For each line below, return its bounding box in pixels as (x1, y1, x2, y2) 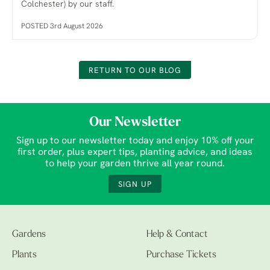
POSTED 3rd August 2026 (21, 23, 103, 31)
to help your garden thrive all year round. (45, 159, 225, 169)
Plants (12, 250, 37, 260)
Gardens (12, 230, 46, 240)
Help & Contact (146, 230, 208, 240)
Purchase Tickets (146, 250, 216, 260)
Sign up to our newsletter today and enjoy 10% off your (16, 136, 254, 146)
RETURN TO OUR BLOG (88, 67, 182, 75)
